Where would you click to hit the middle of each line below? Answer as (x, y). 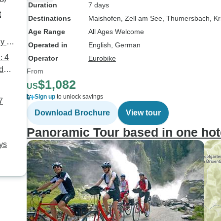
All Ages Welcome (116, 32)
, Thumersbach (186, 18)
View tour (143, 113)
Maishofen (105, 18)
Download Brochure (72, 113)
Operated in (48, 45)
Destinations (50, 18)
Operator (43, 58)
